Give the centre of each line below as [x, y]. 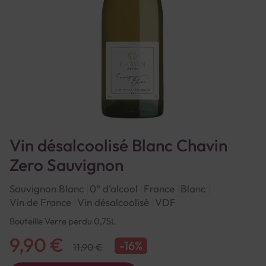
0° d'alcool [114, 189]
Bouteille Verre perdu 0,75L [63, 221]
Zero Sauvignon [66, 165]
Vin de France [40, 202]
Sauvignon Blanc [47, 189]
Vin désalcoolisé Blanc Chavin [118, 145]
